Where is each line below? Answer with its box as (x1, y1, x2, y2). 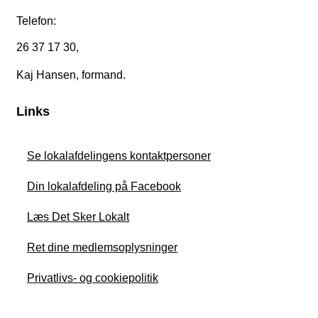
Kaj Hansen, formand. (16, 69, 126, 82)
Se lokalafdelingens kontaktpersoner (27, 150, 211, 163)
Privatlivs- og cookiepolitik (27, 272, 158, 285)
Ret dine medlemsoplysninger (27, 241, 177, 254)
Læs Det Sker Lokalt (27, 211, 129, 224)
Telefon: (16, 15, 56, 28)
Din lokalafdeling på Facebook (27, 180, 181, 193)
